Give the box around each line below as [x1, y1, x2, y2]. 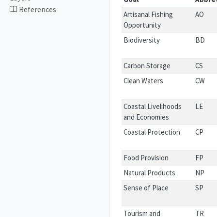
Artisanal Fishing [124, 10, 173, 19]
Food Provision [124, 153, 169, 162]
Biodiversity [124, 35, 160, 45]
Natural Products [124, 168, 176, 177]
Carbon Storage [124, 61, 171, 70]
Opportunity [124, 20, 161, 30]
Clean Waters [124, 76, 164, 85]
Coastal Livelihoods [124, 102, 182, 111]
